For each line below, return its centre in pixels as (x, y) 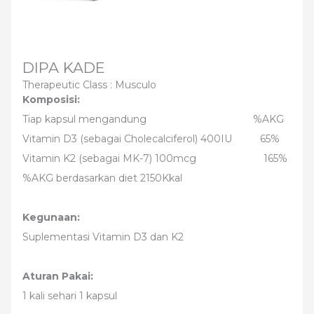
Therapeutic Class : (69, 85)
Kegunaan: (51, 217)
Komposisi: (51, 100)
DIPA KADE (64, 68)
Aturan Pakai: (58, 276)
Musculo (136, 85)
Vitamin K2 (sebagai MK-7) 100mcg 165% (155, 158)
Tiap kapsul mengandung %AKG (153, 119)
